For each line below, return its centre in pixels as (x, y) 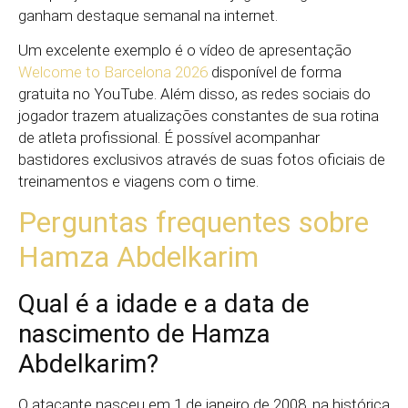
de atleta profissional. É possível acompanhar (169, 138)
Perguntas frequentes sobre (194, 223)
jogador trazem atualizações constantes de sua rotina (199, 116)
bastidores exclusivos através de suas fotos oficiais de (202, 160)
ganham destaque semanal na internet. (148, 15)
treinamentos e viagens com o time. (138, 182)
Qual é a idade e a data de (164, 304)
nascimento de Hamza (144, 334)
